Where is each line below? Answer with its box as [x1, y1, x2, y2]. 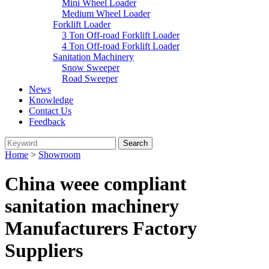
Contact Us [29, 106, 71, 116]
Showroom [38, 150, 80, 160]
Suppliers [5, 240, 83, 262]
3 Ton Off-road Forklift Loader [62, 30, 180, 40]
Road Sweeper [62, 73, 118, 83]
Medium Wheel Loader [62, 8, 150, 19]
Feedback [29, 116, 65, 127]
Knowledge [29, 95, 73, 105]
